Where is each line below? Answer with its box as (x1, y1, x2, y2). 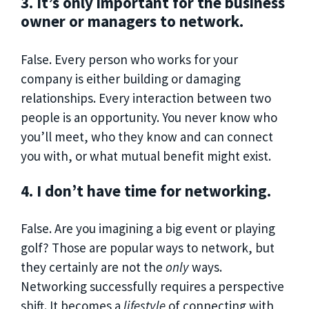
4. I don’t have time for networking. (21, 180, 275, 201)
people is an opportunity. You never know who (21, 108, 277, 126)
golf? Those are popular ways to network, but (21, 239, 275, 257)
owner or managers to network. (21, 11, 243, 32)
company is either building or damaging (21, 70, 241, 87)
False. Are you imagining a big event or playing (21, 220, 275, 237)
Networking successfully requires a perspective (21, 278, 284, 295)
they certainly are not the (21, 259, 166, 276)
